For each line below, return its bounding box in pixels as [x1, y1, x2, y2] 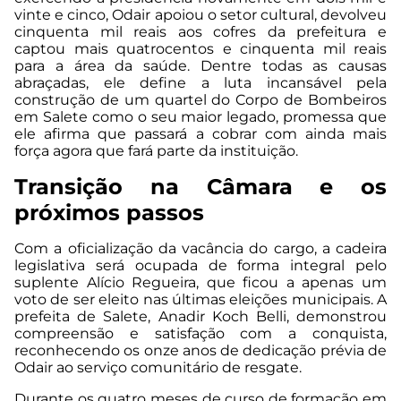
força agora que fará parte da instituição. [14, 142, 298, 160]
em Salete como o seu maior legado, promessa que [14, 108, 387, 126]
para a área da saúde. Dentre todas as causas [14, 57, 387, 75]
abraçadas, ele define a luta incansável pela [14, 74, 387, 92]
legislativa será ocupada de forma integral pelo [14, 257, 387, 275]
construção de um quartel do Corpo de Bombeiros [14, 91, 387, 109]
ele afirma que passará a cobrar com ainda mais [14, 125, 387, 143]
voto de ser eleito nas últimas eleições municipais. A [14, 291, 387, 309]
